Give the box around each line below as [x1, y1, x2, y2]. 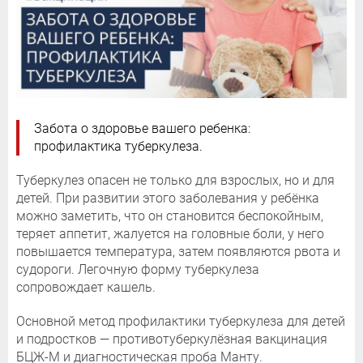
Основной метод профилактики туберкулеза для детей [16, 314, 345, 330]
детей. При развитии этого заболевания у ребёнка [16, 190, 319, 207]
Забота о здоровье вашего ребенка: [34, 121, 250, 137]
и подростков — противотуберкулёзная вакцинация [16, 331, 327, 348]
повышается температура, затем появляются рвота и [16, 244, 340, 260]
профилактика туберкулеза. [34, 139, 203, 155]
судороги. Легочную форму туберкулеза [16, 262, 259, 278]
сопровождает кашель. [16, 280, 156, 296]
